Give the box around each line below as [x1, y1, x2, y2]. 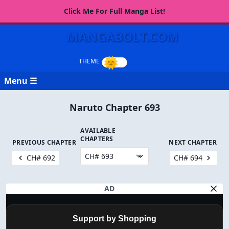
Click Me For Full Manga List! [64, 6, 165, 16]
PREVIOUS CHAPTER [12, 138, 76, 147]
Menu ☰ [4, 75, 37, 86]
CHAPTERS [80, 134, 113, 143]
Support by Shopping [73, 214, 156, 223]
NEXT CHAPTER [169, 138, 217, 147]
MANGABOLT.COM [66, 28, 178, 45]
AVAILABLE [80, 126, 116, 135]
